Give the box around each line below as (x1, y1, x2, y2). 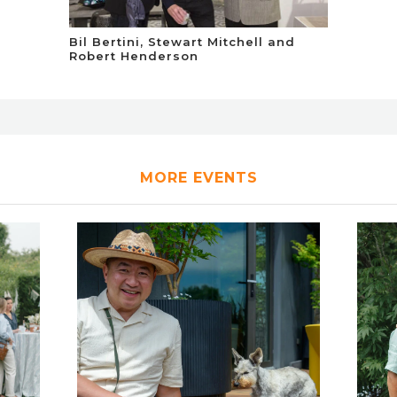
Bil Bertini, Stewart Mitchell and (69, 34, 296, 49)
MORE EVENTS (139, 168, 258, 186)
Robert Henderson (69, 48, 199, 63)
